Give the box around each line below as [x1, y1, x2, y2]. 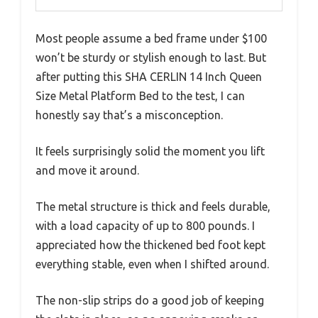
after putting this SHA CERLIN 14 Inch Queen [35, 70, 262, 83]
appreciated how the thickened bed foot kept [35, 238, 265, 251]
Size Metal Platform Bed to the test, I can [35, 89, 245, 102]
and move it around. [35, 163, 139, 177]
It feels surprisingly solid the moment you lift [35, 144, 265, 158]
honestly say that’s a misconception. [35, 108, 223, 121]
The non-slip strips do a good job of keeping [35, 293, 264, 307]
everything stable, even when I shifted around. [35, 257, 269, 270]
